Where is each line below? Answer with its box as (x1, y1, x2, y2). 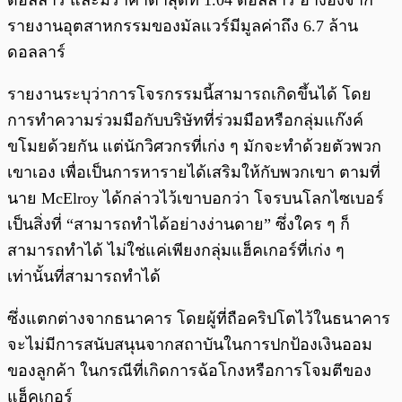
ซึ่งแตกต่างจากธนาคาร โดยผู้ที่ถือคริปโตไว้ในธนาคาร (7, 310, 390, 328)
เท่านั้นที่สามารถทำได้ (7, 267, 161, 286)
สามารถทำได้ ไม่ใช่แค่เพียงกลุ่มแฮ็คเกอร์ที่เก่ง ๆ (7, 241, 345, 260)
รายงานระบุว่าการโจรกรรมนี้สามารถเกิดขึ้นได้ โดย (7, 85, 371, 104)
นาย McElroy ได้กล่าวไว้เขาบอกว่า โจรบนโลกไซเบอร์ (7, 189, 384, 208)
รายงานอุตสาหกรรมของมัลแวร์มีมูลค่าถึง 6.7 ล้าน (7, 17, 358, 36)
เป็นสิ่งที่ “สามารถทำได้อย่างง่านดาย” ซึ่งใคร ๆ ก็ (7, 215, 350, 234)
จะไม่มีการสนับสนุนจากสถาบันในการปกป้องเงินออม (7, 336, 372, 354)
